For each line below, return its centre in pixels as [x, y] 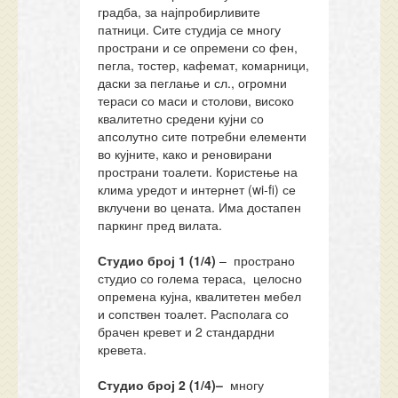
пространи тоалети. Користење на [198, 171]
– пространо [256, 260]
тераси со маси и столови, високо [196, 100]
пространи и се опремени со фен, [198, 47]
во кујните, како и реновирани [185, 154]
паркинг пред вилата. [160, 225]
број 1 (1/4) [182, 260]
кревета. [123, 349]
